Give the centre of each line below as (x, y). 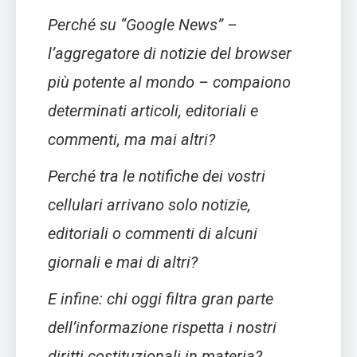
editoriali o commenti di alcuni (153, 233)
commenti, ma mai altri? (131, 139)
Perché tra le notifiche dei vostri (157, 176)
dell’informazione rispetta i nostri (162, 327)
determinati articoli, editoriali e (153, 110)
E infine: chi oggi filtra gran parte (161, 298)
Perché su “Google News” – (143, 24)
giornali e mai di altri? (123, 262)
